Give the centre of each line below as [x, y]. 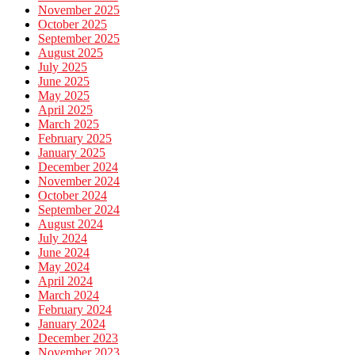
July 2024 [63, 239]
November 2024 [79, 181]
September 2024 [79, 210]
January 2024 [72, 324]
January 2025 [72, 153]
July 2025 [63, 67]
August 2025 [71, 53]
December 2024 [78, 167]
